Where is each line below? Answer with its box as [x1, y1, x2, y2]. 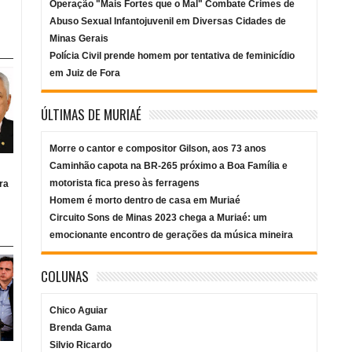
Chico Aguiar [49, 305, 108, 317]
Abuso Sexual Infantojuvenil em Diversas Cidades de [49, 16, 287, 27]
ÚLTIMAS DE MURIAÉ [41, 104, 142, 125]
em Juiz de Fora [49, 68, 121, 79]
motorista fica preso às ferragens [49, 178, 200, 189]
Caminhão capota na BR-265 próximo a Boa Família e [49, 160, 288, 172]
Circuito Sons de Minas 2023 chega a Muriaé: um [49, 212, 268, 224]
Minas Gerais [49, 33, 109, 45]
